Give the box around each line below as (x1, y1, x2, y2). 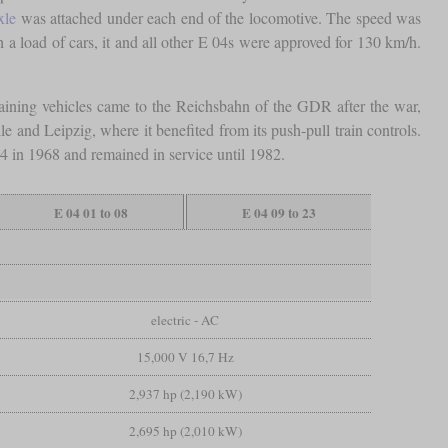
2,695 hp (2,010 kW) (128, 422, 242, 441)
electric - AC (151, 311, 220, 330)
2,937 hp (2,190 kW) (128, 385, 242, 404)
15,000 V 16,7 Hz (136, 348, 234, 367)
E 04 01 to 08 (54, 203, 129, 224)
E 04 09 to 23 (241, 203, 316, 224)
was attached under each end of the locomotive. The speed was (15, 7, 422, 29)
